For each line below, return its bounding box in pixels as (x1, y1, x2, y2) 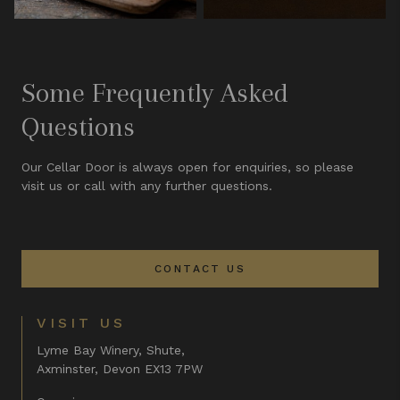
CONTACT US (154, 262, 246, 275)
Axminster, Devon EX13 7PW (37, 362, 203, 376)
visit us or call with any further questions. (21, 179, 272, 193)
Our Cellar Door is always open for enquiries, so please (21, 160, 354, 174)
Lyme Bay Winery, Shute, (37, 343, 185, 357)
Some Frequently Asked (21, 77, 288, 108)
